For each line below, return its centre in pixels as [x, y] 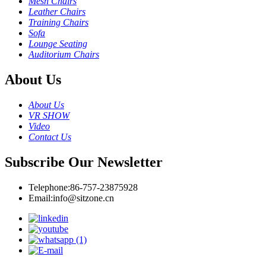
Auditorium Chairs [64, 55]
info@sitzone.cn [83, 198]
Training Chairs [58, 23]
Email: [41, 198]
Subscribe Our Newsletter [84, 162]
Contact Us [50, 137]
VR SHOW [49, 116]
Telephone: [49, 187]
